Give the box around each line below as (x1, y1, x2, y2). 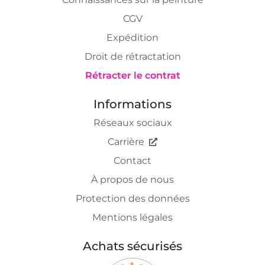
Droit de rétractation (84, 50, 181, 62)
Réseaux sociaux (93, 117, 172, 128)
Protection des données (75, 192, 190, 204)
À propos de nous (91, 173, 174, 185)
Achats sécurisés (83, 238, 182, 253)
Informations (93, 96, 172, 111)
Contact (114, 154, 151, 166)
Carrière (108, 135, 144, 147)
